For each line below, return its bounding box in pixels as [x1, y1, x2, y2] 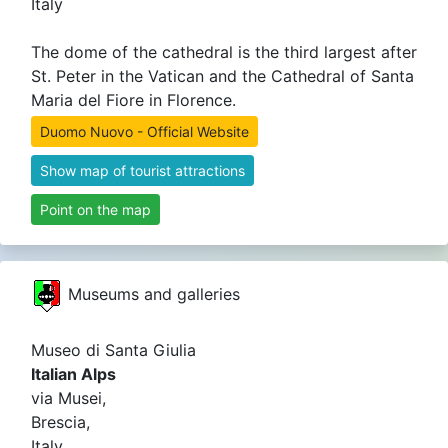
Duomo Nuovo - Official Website [40, 122, 249, 140]
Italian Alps [31, 363, 116, 384]
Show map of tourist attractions [40, 161, 245, 179]
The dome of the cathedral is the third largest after [31, 41, 417, 62]
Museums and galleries [63, 283, 240, 304]
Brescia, [31, 411, 90, 432]
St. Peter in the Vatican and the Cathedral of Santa [31, 65, 414, 86]
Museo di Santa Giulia [31, 339, 196, 360]
